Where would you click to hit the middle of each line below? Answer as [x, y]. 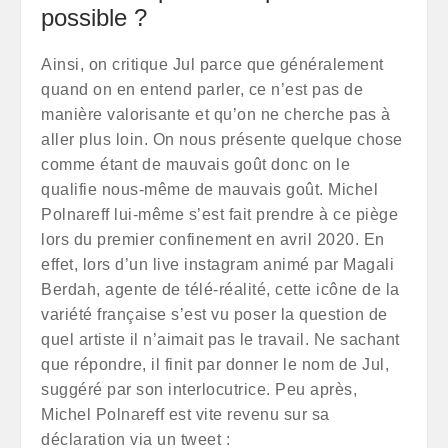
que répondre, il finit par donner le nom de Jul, [215, 364]
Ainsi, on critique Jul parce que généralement [212, 64]
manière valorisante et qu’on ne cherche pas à [216, 114]
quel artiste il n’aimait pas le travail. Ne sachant [220, 339]
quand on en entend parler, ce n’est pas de [202, 89]
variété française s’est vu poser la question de [214, 314]
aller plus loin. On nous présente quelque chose [222, 139]
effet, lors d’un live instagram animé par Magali [217, 264]
